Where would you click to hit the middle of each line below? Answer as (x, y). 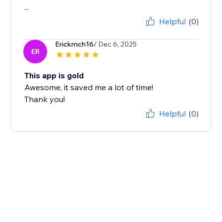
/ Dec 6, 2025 (115, 44)
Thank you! (45, 99)
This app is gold (54, 76)
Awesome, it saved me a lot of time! (89, 87)
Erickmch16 (75, 44)
